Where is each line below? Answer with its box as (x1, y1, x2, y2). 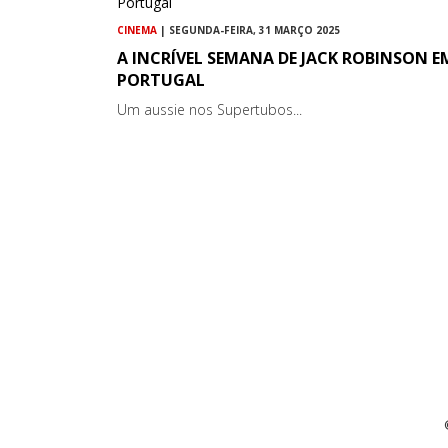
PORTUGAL (117, 69, 205, 92)
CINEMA (117, 23, 157, 38)
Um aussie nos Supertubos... (117, 100, 302, 120)
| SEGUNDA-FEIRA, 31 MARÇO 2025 (157, 23, 340, 38)
